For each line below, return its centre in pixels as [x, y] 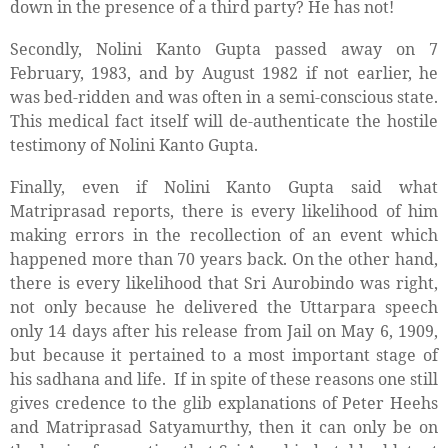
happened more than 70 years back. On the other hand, [224, 259]
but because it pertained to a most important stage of [224, 355]
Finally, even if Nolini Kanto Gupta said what [224, 187]
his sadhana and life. [90, 379]
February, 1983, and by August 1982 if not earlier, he [224, 73]
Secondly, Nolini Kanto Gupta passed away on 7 [224, 49]
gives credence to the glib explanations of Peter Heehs [224, 403]
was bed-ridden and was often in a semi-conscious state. [224, 97]
